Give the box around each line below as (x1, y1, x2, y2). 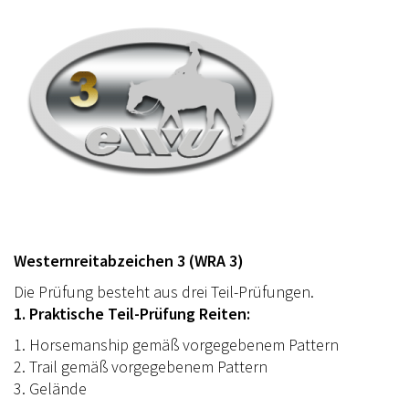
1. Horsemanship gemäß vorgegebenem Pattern (14, 333, 339, 355)
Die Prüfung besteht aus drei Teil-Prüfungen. (14, 280, 314, 302)
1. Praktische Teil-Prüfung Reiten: (14, 302, 250, 324)
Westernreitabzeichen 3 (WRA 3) (14, 249, 244, 271)
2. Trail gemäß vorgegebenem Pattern (14, 355, 267, 377)
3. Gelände (14, 377, 87, 399)
